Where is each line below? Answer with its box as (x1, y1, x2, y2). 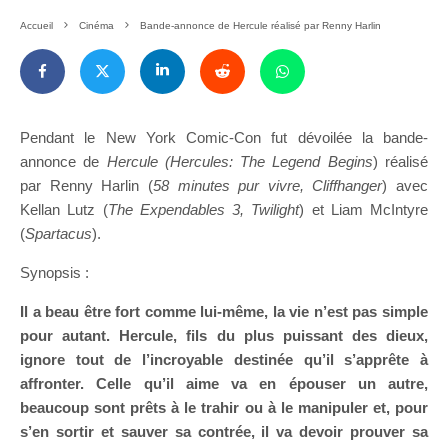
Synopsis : (20, 263, 89, 281)
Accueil (20, 19, 53, 31)
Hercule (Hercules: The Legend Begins (106, 152, 373, 170)
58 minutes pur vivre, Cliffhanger (152, 176, 383, 194)
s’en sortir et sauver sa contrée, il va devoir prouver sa (20, 422, 428, 440)
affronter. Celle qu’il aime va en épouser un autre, (20, 374, 428, 392)
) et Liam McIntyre (299, 200, 428, 218)
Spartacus (25, 224, 92, 242)
